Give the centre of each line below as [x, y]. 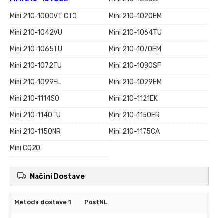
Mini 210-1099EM [135, 82]
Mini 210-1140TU [35, 115]
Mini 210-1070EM [135, 49]
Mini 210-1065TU [36, 49]
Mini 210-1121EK [133, 99]
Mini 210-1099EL [35, 82]
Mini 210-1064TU [135, 33]
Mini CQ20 [25, 148]
